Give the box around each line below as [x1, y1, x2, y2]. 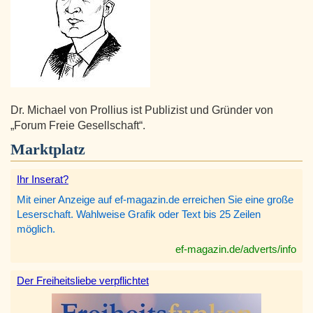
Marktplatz [10, 140, 85, 159]
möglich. [17, 223, 55, 235]
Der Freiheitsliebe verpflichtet [17, 275, 149, 287]
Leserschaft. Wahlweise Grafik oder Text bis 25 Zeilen [17, 208, 261, 221]
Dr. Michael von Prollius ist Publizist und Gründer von [10, 104, 273, 117]
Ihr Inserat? [17, 173, 68, 186]
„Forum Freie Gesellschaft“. [10, 119, 145, 132]
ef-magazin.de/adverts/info [175, 243, 296, 256]
